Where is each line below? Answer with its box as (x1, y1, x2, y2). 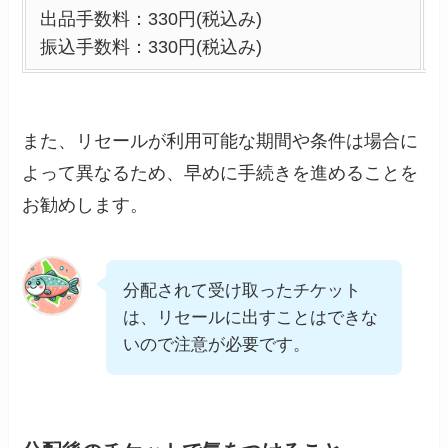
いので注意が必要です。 (123, 335, 311, 355)
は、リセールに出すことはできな (123, 308, 379, 328)
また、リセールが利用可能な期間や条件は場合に (22, 130, 419, 151)
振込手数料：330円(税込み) (39, 36, 262, 57)
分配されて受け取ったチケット (123, 281, 362, 301)
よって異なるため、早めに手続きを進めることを (22, 162, 419, 183)
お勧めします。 (22, 194, 149, 215)
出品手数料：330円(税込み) (39, 8, 262, 29)
